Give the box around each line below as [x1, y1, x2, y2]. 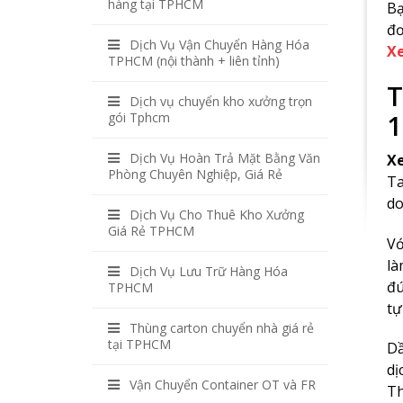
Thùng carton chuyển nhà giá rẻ [130, 319, 314, 336]
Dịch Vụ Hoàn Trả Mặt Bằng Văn [130, 149, 320, 166]
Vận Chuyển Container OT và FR [130, 376, 316, 393]
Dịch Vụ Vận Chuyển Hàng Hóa [130, 36, 309, 53]
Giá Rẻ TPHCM [108, 222, 194, 239]
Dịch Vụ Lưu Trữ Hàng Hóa [130, 263, 288, 280]
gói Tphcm [108, 109, 170, 126]
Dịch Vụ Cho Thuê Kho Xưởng [130, 206, 304, 223]
